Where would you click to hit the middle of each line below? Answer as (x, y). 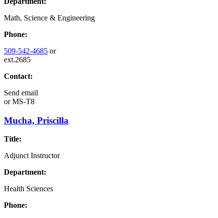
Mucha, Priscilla (36, 120)
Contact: (18, 76)
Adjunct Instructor (32, 156)
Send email (21, 93)
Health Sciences (28, 189)
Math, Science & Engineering (49, 18)
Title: (13, 139)
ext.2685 (17, 60)
